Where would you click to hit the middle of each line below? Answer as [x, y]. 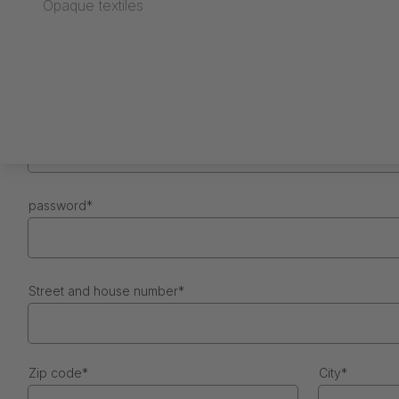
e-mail [46, 120]
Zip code [55, 373]
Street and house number [103, 291]
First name [58, 38]
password [57, 205]
